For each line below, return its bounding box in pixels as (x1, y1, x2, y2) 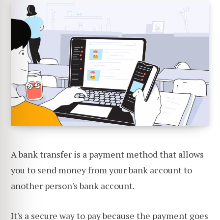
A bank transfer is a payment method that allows (11, 148, 204, 160)
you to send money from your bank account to (11, 164, 192, 176)
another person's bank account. (11, 179, 135, 192)
